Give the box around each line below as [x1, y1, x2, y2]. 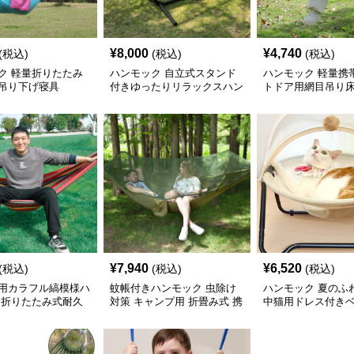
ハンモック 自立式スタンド [109, 67, 236, 79]
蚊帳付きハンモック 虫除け [109, 282, 236, 294]
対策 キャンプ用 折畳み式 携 [109, 296, 243, 307]
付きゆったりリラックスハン [109, 81, 243, 92]
